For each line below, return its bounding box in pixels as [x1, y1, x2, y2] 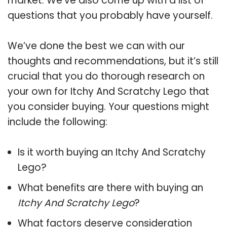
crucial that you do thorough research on [8, 69, 205, 83]
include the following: [8, 115, 107, 129]
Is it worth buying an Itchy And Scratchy [18, 145, 206, 159]
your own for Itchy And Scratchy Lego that [8, 84, 209, 98]
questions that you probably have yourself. [8, 8, 213, 22]
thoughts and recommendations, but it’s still [8, 54, 218, 68]
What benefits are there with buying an [18, 180, 203, 195]
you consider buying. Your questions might [8, 99, 209, 113]
